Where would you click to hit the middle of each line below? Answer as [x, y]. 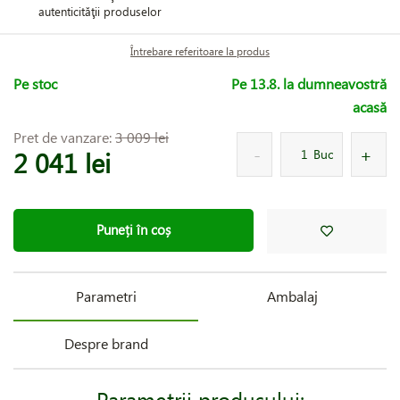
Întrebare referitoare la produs [200, 51]
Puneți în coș [133, 230]
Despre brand [106, 343]
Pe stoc [35, 83]
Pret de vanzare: [64, 137]
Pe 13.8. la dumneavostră [309, 83]
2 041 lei [62, 162]
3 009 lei [142, 137]
